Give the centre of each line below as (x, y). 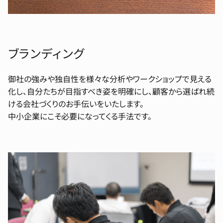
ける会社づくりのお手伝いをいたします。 (76, 104)
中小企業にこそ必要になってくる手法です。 (80, 116)
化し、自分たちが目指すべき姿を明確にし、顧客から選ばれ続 (111, 91)
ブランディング (47, 53)
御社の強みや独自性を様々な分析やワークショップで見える (110, 79)
